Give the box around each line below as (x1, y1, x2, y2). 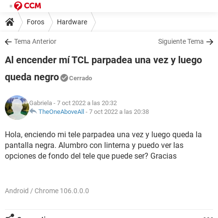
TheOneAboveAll (38, 108, 84, 115)
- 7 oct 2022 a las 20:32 (52, 99, 117, 107)
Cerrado (69, 74, 92, 82)
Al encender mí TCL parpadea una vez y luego (5, 54, 202, 66)
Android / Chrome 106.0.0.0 (5, 187, 89, 195)
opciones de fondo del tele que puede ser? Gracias (5, 151, 179, 161)
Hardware (57, 18, 87, 26)
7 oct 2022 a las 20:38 (89, 108, 149, 115)
